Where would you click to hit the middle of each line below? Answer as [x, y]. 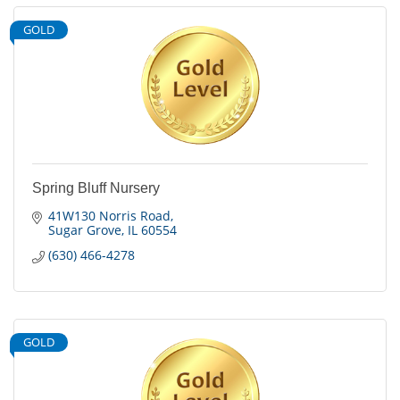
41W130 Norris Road [109, 216]
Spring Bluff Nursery [96, 188]
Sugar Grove [84, 230]
